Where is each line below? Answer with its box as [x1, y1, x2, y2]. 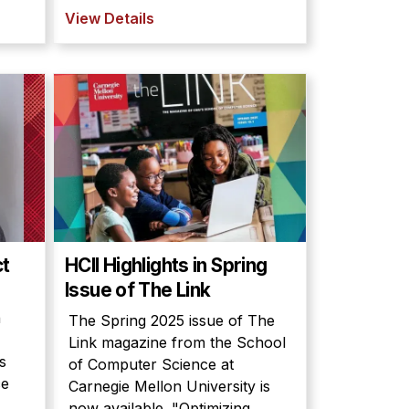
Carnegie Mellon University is [68, 377, 270, 395]
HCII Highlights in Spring [65, 254, 267, 277]
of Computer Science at [68, 355, 234, 373]
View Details [65, 9, 154, 27]
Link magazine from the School [68, 333, 286, 351]
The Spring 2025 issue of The [68, 311, 275, 330]
